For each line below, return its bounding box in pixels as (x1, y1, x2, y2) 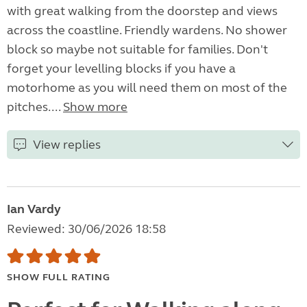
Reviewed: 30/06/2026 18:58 (7, 221, 166, 237)
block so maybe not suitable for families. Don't (7, 42, 268, 58)
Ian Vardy (7, 201, 61, 217)
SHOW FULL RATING (7, 271, 110, 284)
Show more (63, 99, 127, 115)
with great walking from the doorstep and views (7, 3, 278, 19)
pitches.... (7, 99, 63, 115)
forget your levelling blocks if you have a (7, 61, 236, 77)
